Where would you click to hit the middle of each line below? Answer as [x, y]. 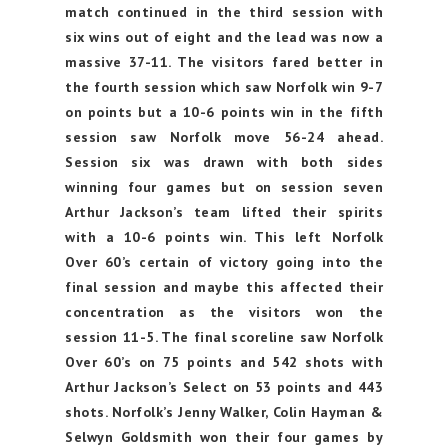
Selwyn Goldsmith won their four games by [224, 437]
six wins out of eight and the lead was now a [224, 37]
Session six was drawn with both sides [224, 162]
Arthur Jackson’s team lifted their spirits [224, 212]
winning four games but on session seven [224, 187]
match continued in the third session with [224, 12]
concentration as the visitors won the [224, 312]
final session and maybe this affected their [224, 287]
